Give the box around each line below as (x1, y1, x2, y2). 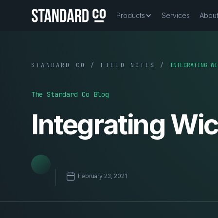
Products (116, 11, 145, 19)
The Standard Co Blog (31, 90, 109, 99)
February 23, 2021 (78, 172, 127, 180)
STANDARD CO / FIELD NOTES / (31, 61, 165, 69)
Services (162, 11, 190, 19)
